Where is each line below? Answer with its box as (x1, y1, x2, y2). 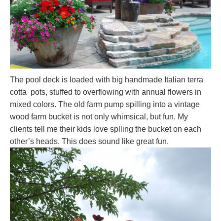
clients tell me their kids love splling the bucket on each (10, 125, 201, 134)
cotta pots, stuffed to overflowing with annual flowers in (10, 88, 201, 97)
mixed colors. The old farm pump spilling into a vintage (10, 100, 200, 109)
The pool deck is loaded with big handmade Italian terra (10, 75, 203, 84)
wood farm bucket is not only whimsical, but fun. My (10, 112, 188, 121)
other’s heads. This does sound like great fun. (10, 137, 169, 146)
